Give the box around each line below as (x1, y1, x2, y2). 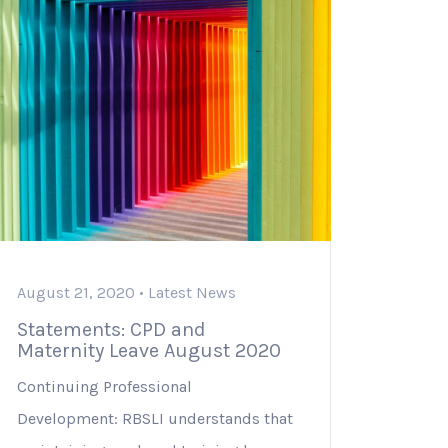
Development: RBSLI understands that (17, 409, 293, 429)
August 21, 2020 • (17, 283, 148, 303)
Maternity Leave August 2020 (17, 339, 281, 363)
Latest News (148, 283, 236, 303)
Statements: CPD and (17, 318, 206, 342)
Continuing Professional (17, 377, 192, 397)
